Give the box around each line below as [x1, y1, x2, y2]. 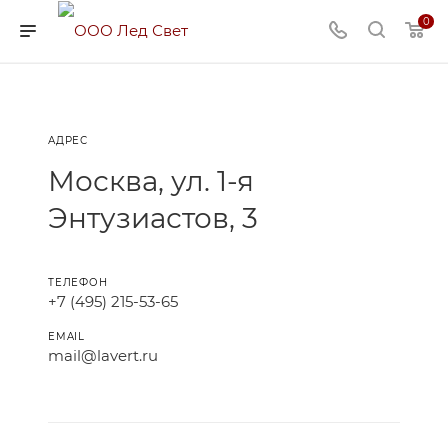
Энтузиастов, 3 [48, 201, 258, 235]
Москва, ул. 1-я [48, 164, 254, 198]
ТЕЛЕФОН [48, 276, 108, 289]
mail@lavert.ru [48, 346, 158, 365]
